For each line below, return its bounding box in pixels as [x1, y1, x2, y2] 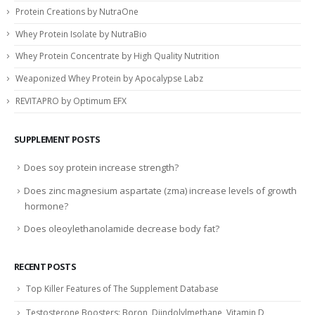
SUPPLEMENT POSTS [14, 132, 101, 146]
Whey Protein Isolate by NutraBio [15, 27, 147, 40]
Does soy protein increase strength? [24, 160, 179, 174]
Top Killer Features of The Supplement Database [26, 282, 219, 295]
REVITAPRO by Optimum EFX [15, 94, 127, 107]
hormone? [25, 199, 68, 212]
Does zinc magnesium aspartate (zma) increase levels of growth [24, 184, 297, 198]
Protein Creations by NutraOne [15, 5, 139, 18]
